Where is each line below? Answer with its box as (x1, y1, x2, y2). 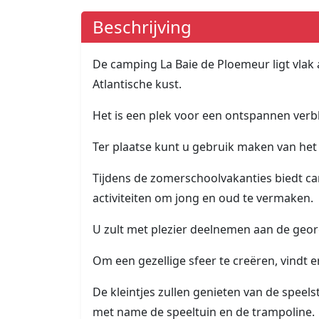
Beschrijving (93, 15, 192, 39)
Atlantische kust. (93, 76, 182, 93)
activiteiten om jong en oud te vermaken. (93, 190, 313, 206)
